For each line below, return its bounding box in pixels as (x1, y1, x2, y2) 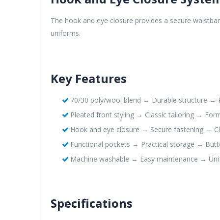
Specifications (51, 194, 133, 211)
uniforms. (51, 28, 81, 38)
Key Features (51, 70, 127, 86)
